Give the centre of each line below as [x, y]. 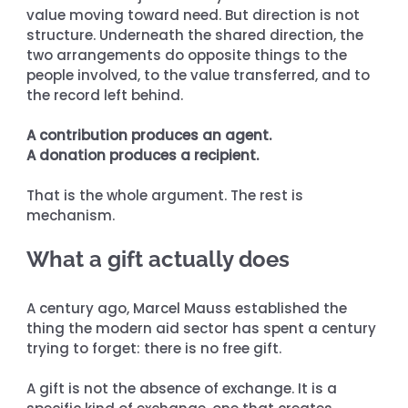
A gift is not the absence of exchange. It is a [184, 388]
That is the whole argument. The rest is [167, 195]
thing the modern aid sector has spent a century [204, 328]
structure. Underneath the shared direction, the [197, 35]
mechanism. [71, 215]
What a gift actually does [158, 259]
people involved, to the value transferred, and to [200, 75]
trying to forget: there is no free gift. [154, 348]
